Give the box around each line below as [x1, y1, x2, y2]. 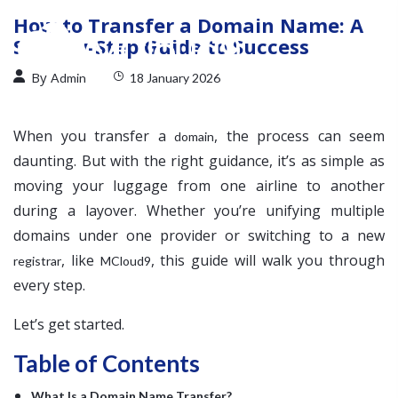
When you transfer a [13, 125, 174, 146]
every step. [13, 275, 85, 295]
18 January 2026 [130, 69, 220, 85]
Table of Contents [13, 348, 200, 378]
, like [61, 250, 100, 270]
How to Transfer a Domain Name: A [13, 11, 363, 38]
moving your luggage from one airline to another [13, 175, 385, 195]
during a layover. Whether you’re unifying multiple [13, 200, 385, 220]
